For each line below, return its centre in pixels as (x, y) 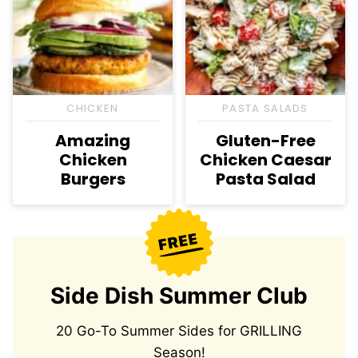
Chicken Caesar (265, 160)
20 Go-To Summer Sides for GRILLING (179, 331)
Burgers (93, 179)
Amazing (93, 141)
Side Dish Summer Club (179, 296)
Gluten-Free (265, 141)
